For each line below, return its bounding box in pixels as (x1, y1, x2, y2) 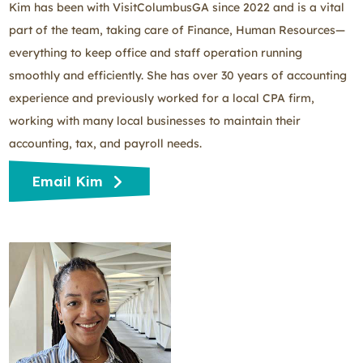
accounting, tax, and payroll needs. (9, 136, 202, 152)
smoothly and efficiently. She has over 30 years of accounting (9, 68, 347, 83)
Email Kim (32, 172, 108, 190)
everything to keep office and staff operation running (9, 45, 302, 61)
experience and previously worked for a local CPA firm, (9, 91, 314, 106)
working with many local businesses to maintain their (9, 113, 301, 129)
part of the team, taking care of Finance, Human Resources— (9, 23, 345, 38)
